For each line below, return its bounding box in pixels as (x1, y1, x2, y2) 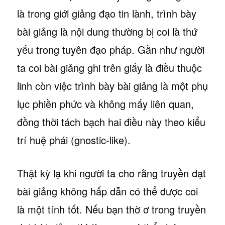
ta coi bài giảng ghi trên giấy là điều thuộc (17, 60, 202, 75)
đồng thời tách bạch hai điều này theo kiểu (17, 114, 205, 129)
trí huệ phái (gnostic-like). (17, 132, 131, 147)
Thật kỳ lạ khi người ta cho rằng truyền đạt (17, 165, 206, 180)
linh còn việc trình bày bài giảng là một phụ (17, 78, 208, 93)
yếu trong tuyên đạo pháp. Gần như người (17, 42, 204, 57)
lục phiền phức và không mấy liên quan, (17, 96, 194, 111)
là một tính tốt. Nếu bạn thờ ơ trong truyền (17, 201, 206, 216)
